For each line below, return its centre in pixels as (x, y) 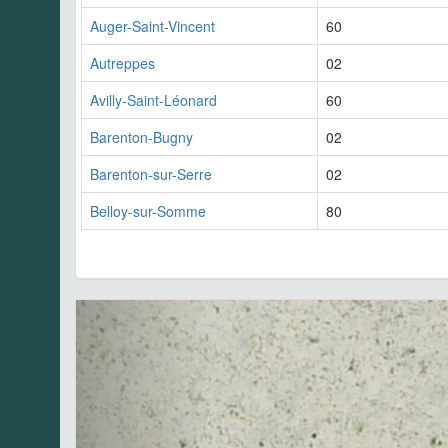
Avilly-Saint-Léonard (153, 99)
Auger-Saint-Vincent (152, 25)
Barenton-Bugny (141, 136)
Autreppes (122, 62)
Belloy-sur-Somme (148, 210)
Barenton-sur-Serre (151, 173)
